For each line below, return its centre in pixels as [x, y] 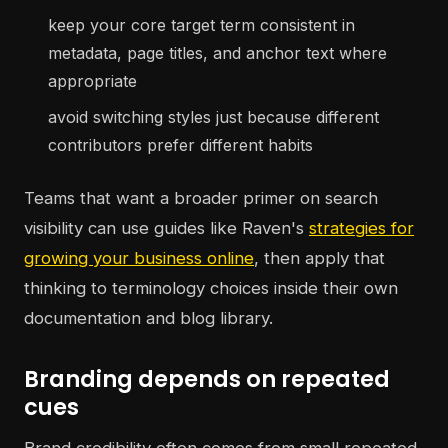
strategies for [361, 228]
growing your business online [139, 258]
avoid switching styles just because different [213, 117]
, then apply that [319, 258]
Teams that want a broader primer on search [201, 198]
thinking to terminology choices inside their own [211, 288]
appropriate [92, 81]
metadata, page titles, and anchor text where [217, 53]
